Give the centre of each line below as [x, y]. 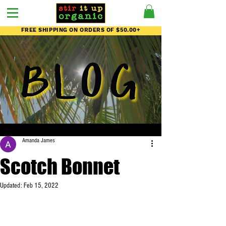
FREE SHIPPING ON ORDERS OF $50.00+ [81, 30]
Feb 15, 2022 [41, 186]
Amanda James [39, 140]
